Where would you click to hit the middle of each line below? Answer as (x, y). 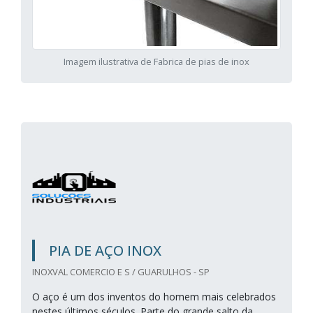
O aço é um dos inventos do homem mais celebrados (154, 297)
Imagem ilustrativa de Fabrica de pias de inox (156, 61)
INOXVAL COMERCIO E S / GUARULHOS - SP (121, 272)
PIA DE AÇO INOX (105, 250)
